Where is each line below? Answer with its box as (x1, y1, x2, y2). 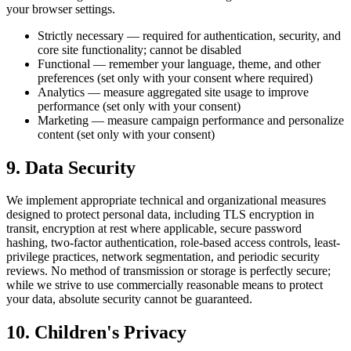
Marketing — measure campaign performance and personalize (38, 113, 344, 127)
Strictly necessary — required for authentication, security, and (38, 28, 341, 42)
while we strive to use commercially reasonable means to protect (6, 278, 323, 292)
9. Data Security (6, 157, 136, 178)
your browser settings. (6, 2, 115, 16)
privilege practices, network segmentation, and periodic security (6, 250, 320, 264)
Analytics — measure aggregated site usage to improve (38, 85, 309, 99)
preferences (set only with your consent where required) (38, 71, 313, 85)
